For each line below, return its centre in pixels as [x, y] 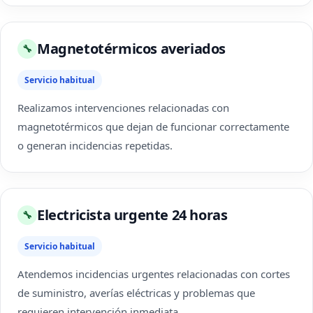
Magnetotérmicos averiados [131, 49]
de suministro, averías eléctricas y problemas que [136, 293]
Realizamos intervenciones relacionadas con [123, 108]
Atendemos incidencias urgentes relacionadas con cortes [154, 274]
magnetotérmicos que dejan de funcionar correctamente [153, 126]
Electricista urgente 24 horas [132, 215]
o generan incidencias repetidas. [95, 145]
